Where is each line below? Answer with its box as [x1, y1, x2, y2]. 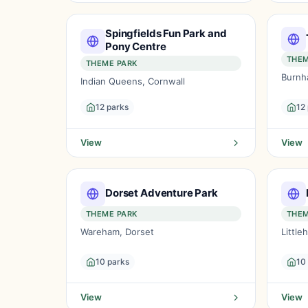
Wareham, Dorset [80, 226, 154, 237]
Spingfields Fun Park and [105, 27, 227, 40]
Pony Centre [105, 40, 166, 53]
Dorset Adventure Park [105, 186, 218, 199]
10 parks [96, 256, 129, 267]
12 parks [96, 102, 129, 112]
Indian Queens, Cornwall [80, 76, 185, 87]
